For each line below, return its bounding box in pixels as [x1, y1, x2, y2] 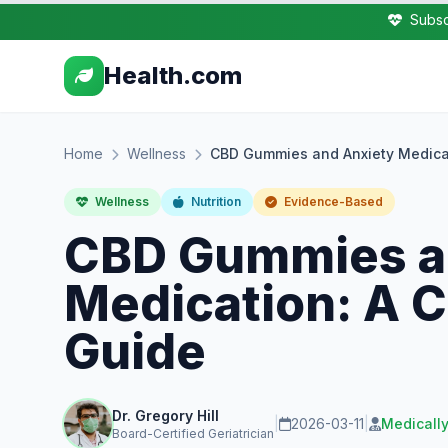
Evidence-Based [281, 194, 383, 209]
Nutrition [188, 194, 241, 209]
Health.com [104, 61, 242, 90]
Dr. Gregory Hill [112, 407, 219, 424]
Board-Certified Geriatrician [112, 426, 274, 441]
